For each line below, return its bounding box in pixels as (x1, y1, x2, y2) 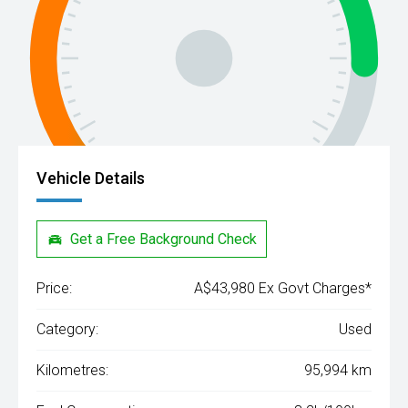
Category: (36, 321, 98, 339)
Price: (36, 280, 72, 298)
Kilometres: (36, 362, 108, 380)
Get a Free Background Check (70, 229, 258, 248)
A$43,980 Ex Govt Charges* (194, 280, 372, 298)
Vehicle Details (36, 168, 145, 188)
